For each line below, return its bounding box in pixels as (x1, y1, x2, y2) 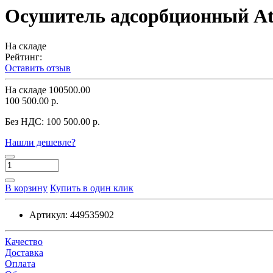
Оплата (5, 258, 35, 269)
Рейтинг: (5, 51, 42, 62)
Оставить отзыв (5, 62, 71, 73)
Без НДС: (5, 116, 46, 127)
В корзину (5, 182, 48, 193)
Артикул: (29, 209, 68, 220)
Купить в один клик (50, 182, 133, 193)
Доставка (5, 247, 43, 258)
